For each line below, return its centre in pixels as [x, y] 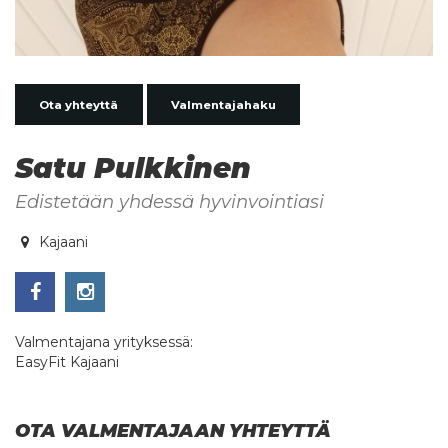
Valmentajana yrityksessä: [104, 341]
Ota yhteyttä [79, 104]
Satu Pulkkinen [133, 167]
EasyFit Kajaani [67, 361]
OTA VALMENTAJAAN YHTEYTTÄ [173, 430]
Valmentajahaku [223, 104]
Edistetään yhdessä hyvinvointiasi [169, 201]
